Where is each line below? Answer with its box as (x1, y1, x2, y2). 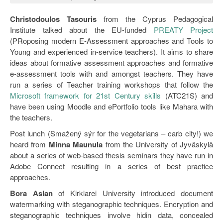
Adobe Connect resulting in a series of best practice (10, 160, 213, 171)
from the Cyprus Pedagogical (97, 13, 213, 24)
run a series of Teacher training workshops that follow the (10, 79, 213, 90)
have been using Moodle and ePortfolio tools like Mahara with (10, 101, 213, 111)
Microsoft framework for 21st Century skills (10, 90, 161, 101)
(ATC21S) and (161, 90, 214, 101)
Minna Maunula (48, 138, 103, 150)
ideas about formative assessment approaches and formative (10, 57, 213, 68)
